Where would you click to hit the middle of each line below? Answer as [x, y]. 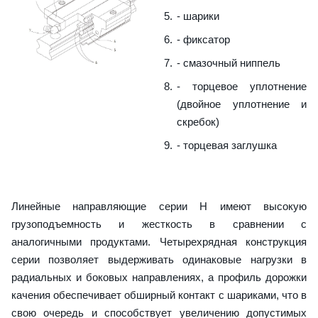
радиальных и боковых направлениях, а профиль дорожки [159, 277]
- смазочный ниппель [229, 62]
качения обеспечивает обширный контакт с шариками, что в [159, 295]
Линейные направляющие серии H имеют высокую [159, 206]
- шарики [198, 16]
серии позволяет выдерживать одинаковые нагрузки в [159, 259]
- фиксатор [203, 39]
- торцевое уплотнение [242, 86]
